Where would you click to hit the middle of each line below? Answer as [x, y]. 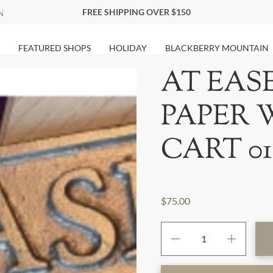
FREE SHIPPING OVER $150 [136, 12]
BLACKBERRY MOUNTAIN [217, 48]
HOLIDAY [128, 48]
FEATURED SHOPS [55, 48]
